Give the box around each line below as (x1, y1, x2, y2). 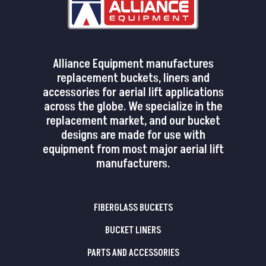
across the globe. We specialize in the (43, 98, 223, 115)
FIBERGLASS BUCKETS (93, 201, 173, 214)
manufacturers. (96, 155, 170, 172)
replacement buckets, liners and (56, 69, 210, 87)
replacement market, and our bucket (46, 112, 220, 129)
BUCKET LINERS (105, 223, 161, 237)
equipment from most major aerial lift (42, 141, 224, 158)
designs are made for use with (61, 126, 205, 144)
